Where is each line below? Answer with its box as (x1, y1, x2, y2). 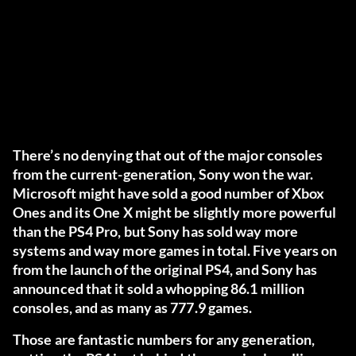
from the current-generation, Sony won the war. (13, 165, 314, 184)
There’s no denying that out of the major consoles (13, 146, 323, 164)
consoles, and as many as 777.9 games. (13, 299, 253, 317)
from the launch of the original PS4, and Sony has (13, 261, 318, 279)
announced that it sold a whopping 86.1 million (13, 280, 305, 298)
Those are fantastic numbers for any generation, (13, 331, 315, 349)
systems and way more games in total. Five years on (13, 242, 338, 260)
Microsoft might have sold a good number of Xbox (13, 184, 325, 203)
